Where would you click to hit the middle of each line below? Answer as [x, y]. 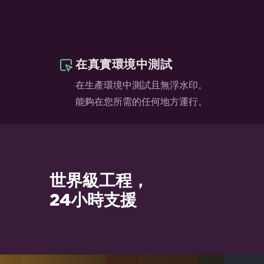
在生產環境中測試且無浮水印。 [141, 85]
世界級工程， [99, 180]
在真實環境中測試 [124, 64]
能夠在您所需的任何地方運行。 [141, 102]
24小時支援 [93, 199]
